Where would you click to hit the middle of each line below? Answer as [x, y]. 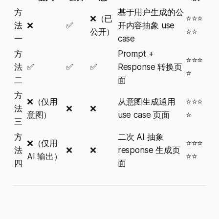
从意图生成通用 [146, 102]
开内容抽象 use [146, 26]
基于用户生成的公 [151, 12]
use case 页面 [143, 115]
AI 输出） [44, 157]
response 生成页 [149, 150]
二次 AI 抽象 [141, 137]
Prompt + [136, 54]
